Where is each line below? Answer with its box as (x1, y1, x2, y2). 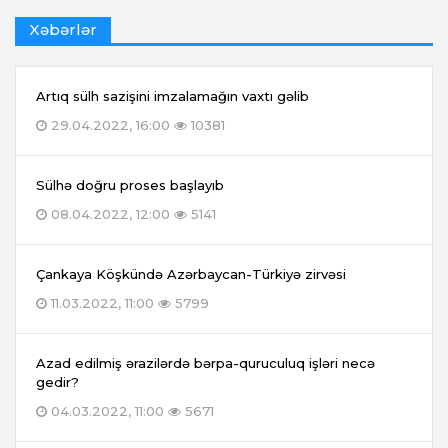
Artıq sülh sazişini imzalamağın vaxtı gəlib (36, 88, 309, 105)
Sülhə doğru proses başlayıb (36, 177, 224, 194)
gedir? (36, 374, 79, 391)
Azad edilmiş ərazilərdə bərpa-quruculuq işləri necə (36, 355, 375, 372)
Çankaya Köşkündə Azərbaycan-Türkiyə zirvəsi (36, 266, 346, 283)
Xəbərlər (29, 20, 97, 40)
